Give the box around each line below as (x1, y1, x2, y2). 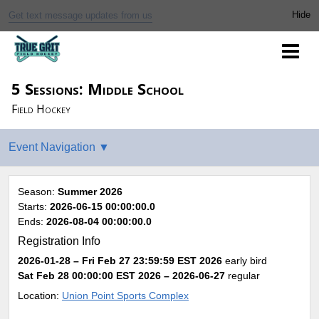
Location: (18, 290, 62, 302)
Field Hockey (11, 101, 70, 117)
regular (228, 270, 260, 282)
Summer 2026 (58, 186, 122, 197)
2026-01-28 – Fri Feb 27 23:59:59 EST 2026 (18, 255, 225, 267)
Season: (18, 186, 58, 197)
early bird (225, 255, 267, 267)
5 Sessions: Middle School (11, 78, 184, 99)
